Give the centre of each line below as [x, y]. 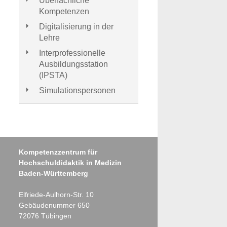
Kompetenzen [64, 11]
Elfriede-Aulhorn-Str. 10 [56, 195]
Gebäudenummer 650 [54, 205]
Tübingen [56, 216]
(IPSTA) [53, 75]
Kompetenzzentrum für [58, 152]
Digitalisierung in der [76, 27]
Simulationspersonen [77, 90]
